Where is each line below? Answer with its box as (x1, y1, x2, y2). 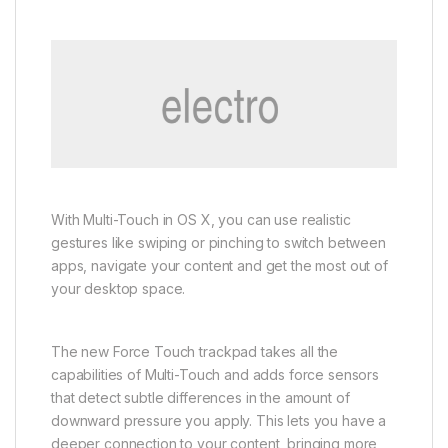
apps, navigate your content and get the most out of (51, 257, 388, 275)
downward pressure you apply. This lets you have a (51, 412, 387, 430)
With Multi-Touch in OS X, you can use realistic (51, 211, 351, 229)
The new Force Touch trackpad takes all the (51, 343, 339, 361)
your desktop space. (51, 280, 186, 298)
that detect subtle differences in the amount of (51, 389, 350, 407)
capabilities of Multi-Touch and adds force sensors (51, 366, 379, 384)
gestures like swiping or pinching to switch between (51, 234, 386, 252)
